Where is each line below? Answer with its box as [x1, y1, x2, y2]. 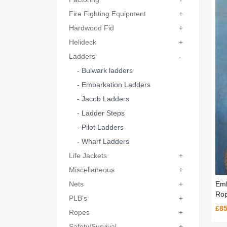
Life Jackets [69, 152, 107, 160]
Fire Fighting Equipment [69, 10, 146, 18]
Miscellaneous [69, 166, 115, 174]
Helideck [69, 38, 96, 46]
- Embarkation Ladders [77, 81, 150, 89]
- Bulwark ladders [77, 66, 133, 74]
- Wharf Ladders [77, 137, 129, 145]
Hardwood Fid [69, 24, 114, 32]
